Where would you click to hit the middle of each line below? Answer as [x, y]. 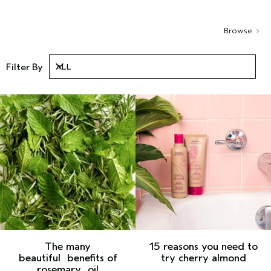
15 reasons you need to [203, 247]
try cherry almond [203, 258]
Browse [239, 31]
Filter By [24, 67]
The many [68, 247]
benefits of [92, 258]
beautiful [43, 258]
